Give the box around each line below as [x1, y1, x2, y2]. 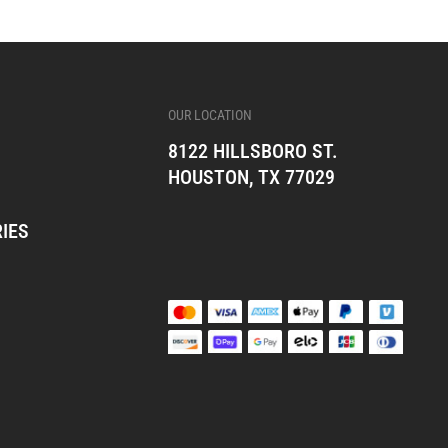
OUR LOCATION [167, 107, 252, 124]
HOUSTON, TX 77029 [167, 165, 335, 190]
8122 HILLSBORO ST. [167, 139, 338, 164]
